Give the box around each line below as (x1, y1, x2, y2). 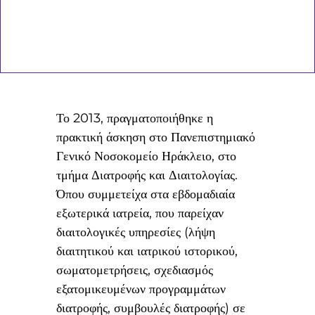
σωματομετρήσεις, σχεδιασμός (56, 262, 214, 278)
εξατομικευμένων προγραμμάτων (56, 281, 226, 297)
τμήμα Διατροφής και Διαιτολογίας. (56, 167, 238, 183)
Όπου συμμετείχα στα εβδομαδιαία (56, 186, 236, 202)
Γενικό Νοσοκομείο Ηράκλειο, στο (56, 148, 237, 164)
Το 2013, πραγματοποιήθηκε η (56, 110, 214, 126)
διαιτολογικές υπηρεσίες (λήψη (56, 224, 216, 240)
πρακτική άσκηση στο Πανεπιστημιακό (56, 129, 256, 145)
